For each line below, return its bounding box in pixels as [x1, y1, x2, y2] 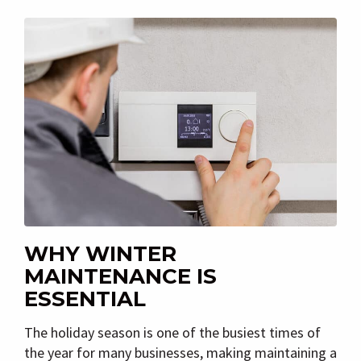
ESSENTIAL [24, 285, 146, 312]
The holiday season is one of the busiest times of [24, 322, 321, 342]
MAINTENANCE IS [24, 263, 217, 289]
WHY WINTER [24, 240, 176, 267]
